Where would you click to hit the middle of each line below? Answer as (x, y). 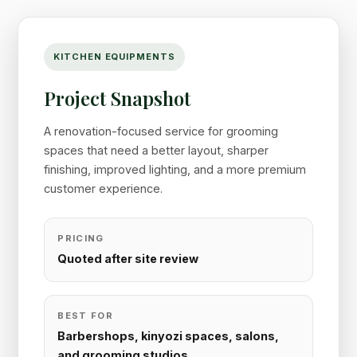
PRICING (81, 238)
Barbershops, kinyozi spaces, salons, (169, 335)
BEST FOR (86, 315)
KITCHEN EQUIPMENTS (114, 56)
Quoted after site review (128, 258)
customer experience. (104, 188)
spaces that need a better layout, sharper (157, 150)
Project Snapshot (118, 98)
